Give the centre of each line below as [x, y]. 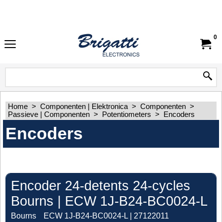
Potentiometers [127, 114]
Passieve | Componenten [50, 114]
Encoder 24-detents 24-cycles [101, 186]
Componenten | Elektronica [84, 107]
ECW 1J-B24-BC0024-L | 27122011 [106, 216]
